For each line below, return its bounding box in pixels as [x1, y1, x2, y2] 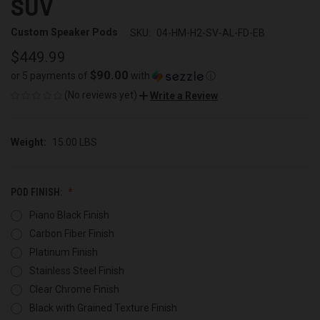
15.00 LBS [51, 136, 97, 148]
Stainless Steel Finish [29, 264, 124, 276]
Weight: [11, 136, 46, 148]
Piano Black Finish [29, 209, 109, 221]
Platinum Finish [29, 246, 98, 258]
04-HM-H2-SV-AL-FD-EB [156, 26, 265, 39]
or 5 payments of [11, 69, 90, 81]
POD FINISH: [11, 186, 64, 198]
